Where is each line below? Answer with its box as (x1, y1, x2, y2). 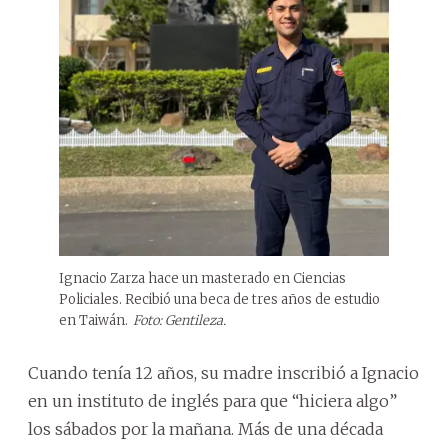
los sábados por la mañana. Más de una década (28, 418, 383, 439)
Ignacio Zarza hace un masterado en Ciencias (59, 269, 346, 287)
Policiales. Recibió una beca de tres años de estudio (59, 290, 380, 308)
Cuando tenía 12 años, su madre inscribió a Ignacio (28, 362, 419, 383)
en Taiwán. (59, 311, 128, 329)
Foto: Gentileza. (133, 311, 226, 329)
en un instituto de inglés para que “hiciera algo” (28, 390, 397, 411)
